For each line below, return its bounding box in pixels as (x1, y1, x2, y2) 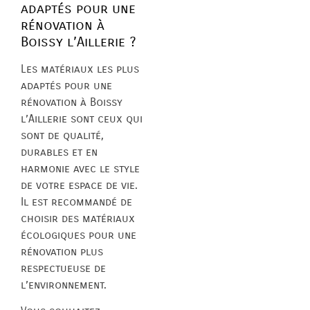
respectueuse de (21, 261, 106, 275)
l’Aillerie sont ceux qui (21, 111, 143, 125)
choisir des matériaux (21, 211, 135, 225)
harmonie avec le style (21, 161, 140, 175)
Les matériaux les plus (21, 62, 139, 75)
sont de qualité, (21, 128, 104, 142)
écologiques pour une (21, 228, 136, 241)
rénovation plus (21, 244, 103, 258)
